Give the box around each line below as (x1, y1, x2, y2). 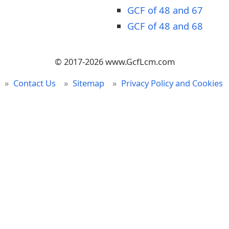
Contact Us (13, 77, 56, 89)
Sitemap (72, 77, 104, 89)
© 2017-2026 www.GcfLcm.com (54, 55, 175, 67)
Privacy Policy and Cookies (121, 77, 223, 89)
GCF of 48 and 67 (127, 3, 203, 16)
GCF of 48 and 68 (127, 19, 203, 32)
